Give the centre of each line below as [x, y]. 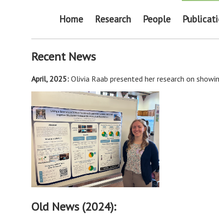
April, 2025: [51, 78]
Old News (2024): [74, 207]
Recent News [64, 56]
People [156, 19]
